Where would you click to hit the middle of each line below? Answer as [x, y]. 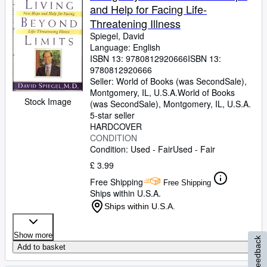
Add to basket [41, 247]
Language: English [125, 47]
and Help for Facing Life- [148, 9]
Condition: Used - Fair [131, 149]
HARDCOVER [116, 126]
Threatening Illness [135, 23]
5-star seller [112, 115]
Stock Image [48, 102]
